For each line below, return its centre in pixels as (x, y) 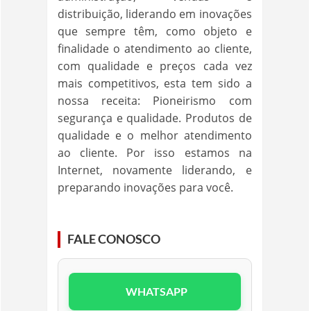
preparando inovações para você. (145, 187)
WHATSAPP (155, 291)
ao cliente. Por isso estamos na (154, 153)
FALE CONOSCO (114, 239)
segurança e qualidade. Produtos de (154, 118)
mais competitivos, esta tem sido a (154, 83)
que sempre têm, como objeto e (154, 31)
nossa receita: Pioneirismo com (154, 101)
